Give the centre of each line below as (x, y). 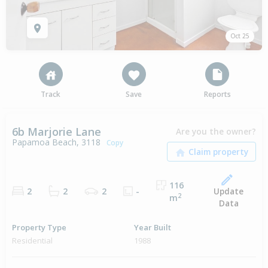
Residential (32, 241)
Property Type (39, 228)
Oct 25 (240, 36)
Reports (217, 95)
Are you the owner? (216, 132)
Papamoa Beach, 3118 (56, 142)
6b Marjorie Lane (57, 132)
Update (229, 191)
